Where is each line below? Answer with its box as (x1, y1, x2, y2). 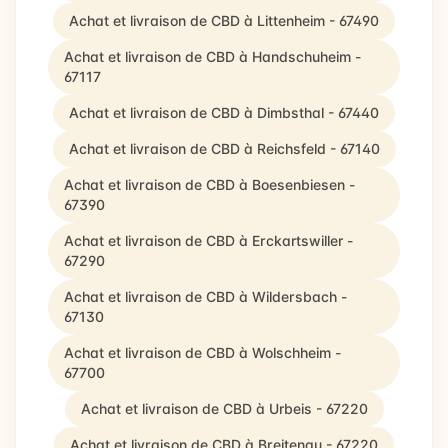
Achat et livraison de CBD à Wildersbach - (64, 288, 347, 305)
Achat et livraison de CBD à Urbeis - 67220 (80, 400, 368, 417)
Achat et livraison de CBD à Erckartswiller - (64, 232, 353, 249)
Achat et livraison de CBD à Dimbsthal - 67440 (69, 104, 379, 121)
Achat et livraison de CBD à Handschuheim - (64, 48, 361, 65)
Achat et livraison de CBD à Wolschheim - (64, 344, 341, 361)
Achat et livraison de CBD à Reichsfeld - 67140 (68, 140, 380, 157)
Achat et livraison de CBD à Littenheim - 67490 (69, 12, 379, 29)
